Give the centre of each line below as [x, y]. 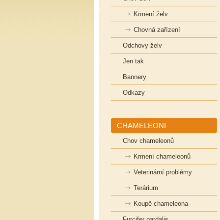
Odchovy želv [142, 45]
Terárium [146, 188]
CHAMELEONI [141, 125]
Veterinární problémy [163, 172]
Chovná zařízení [157, 30]
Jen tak [133, 61]
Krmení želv [151, 14]
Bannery [135, 77]
